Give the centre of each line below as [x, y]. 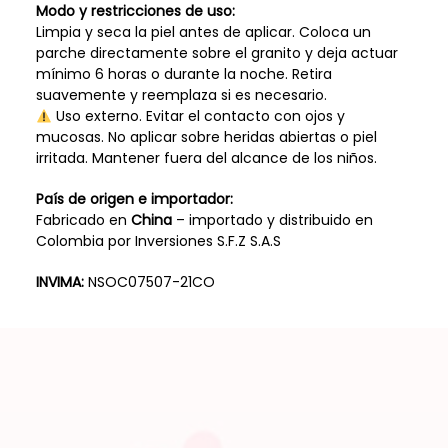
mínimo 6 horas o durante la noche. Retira [183, 74]
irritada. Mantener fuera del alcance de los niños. [206, 158]
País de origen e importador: [134, 199]
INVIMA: [59, 281]
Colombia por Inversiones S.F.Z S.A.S [158, 241]
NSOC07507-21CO [149, 281]
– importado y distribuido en [272, 220]
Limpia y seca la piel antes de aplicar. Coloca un [203, 32]
